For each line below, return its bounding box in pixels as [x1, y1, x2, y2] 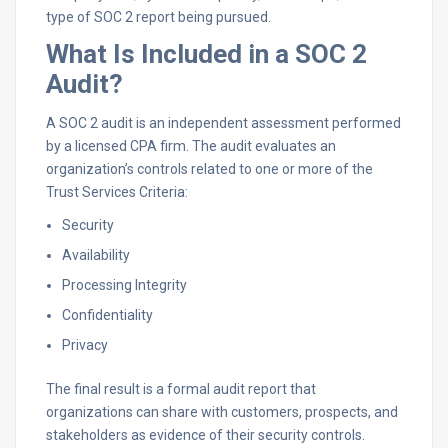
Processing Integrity [62, 277, 187, 293]
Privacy [62, 337, 108, 353]
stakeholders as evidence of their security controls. [46, 427, 365, 443]
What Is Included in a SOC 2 [46, 39, 367, 69]
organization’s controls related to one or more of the [46, 161, 373, 177]
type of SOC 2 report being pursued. [46, 9, 271, 25]
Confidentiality [62, 307, 153, 323]
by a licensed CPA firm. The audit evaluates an [46, 138, 336, 154]
